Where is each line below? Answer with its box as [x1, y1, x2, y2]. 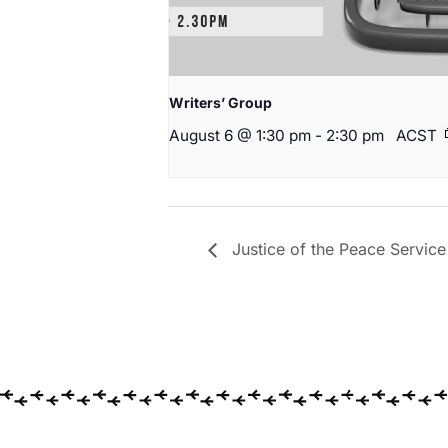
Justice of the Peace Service [227, 238, 446, 259]
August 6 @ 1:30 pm [169, 126, 311, 146]
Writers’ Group [169, 94, 272, 112]
